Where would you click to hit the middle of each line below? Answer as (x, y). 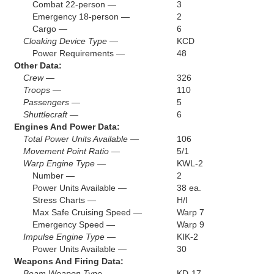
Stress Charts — (64, 200)
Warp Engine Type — (64, 163)
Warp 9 (190, 224)
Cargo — (50, 28)
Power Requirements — (78, 53)
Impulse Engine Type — (69, 236)
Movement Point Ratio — (71, 151)
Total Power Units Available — (81, 139)
